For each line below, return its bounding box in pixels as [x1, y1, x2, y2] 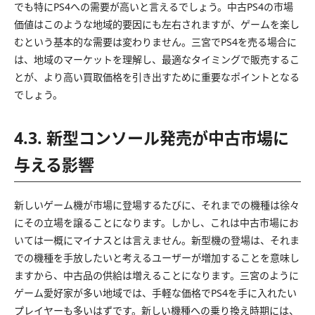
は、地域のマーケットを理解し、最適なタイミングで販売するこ [14, 52, 300, 66]
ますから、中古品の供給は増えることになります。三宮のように [14, 268, 299, 282]
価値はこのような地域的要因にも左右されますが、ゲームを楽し [14, 17, 300, 31]
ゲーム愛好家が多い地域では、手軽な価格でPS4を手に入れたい [14, 285, 297, 300]
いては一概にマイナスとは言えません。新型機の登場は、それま [14, 233, 300, 247]
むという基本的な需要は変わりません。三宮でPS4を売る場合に [14, 34, 297, 49]
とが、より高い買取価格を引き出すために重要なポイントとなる [14, 70, 300, 84]
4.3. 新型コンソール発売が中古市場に [14, 126, 289, 149]
